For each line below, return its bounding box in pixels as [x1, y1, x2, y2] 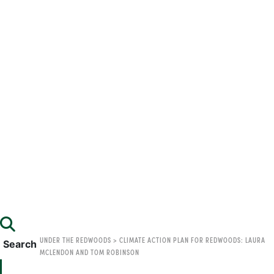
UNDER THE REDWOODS [40, 234, 111, 245]
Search [3, 237, 37, 250]
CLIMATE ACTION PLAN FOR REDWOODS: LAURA [119, 234, 265, 245]
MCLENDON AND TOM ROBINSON [40, 246, 139, 257]
